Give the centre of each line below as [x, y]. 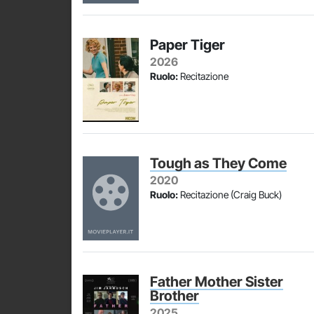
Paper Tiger [187, 45]
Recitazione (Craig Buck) [230, 194]
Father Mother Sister [217, 282]
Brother [175, 296]
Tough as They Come [218, 163]
